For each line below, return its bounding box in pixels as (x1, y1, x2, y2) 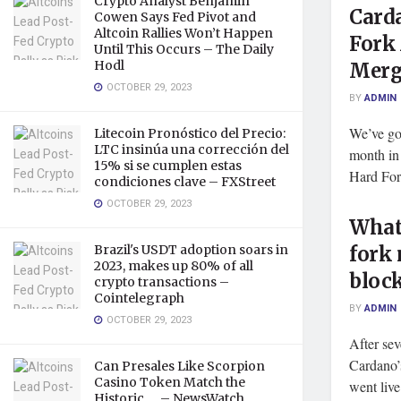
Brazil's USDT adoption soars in (94, 242, 288, 258)
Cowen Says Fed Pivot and (94, 9, 256, 25)
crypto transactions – (94, 274, 229, 290)
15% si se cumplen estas (94, 158, 242, 174)
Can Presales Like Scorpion (94, 358, 265, 374)
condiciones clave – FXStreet (94, 174, 276, 190)
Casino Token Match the (94, 374, 245, 390)
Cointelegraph (94, 290, 184, 306)
